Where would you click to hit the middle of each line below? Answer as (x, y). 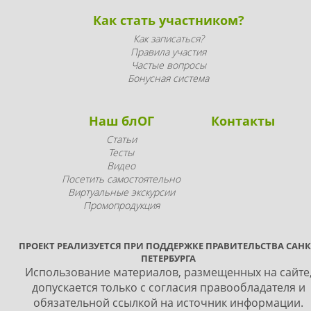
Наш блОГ (121, 120)
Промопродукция (121, 205)
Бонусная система (168, 78)
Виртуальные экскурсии (121, 192)
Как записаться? (168, 38)
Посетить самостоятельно (121, 178)
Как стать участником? (168, 20)
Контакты (243, 120)
